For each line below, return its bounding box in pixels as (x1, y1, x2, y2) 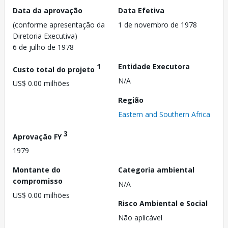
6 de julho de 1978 (13, 42, 74, 52)
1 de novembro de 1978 (118, 19, 197, 30)
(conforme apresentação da (13, 19, 105, 30)
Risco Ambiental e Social (118, 198, 208, 209)
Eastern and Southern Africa (118, 109, 210, 119)
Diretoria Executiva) (13, 31, 77, 41)
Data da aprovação (13, 5, 82, 15)
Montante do (13, 165, 61, 175)
